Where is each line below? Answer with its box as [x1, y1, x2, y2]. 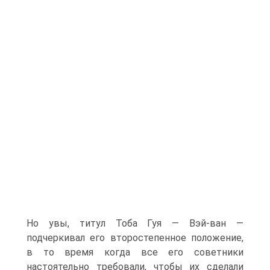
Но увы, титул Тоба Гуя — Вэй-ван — [27, 218, 243, 229]
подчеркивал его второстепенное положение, [27, 232, 243, 243]
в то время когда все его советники [27, 246, 243, 258]
